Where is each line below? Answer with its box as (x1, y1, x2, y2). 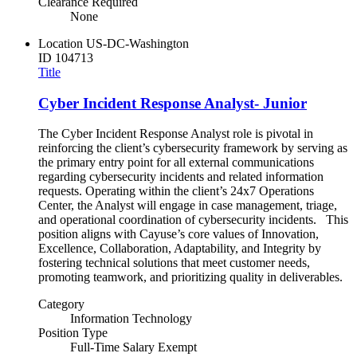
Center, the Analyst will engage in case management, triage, (38, 198, 337, 213)
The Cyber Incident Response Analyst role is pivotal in (38, 127, 313, 141)
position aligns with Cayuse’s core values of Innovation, (38, 227, 319, 241)
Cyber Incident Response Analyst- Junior (38, 94, 307, 112)
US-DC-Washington (86, 36, 189, 50)
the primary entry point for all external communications (38, 155, 314, 170)
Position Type (38, 326, 108, 340)
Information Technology (70, 312, 192, 326)
